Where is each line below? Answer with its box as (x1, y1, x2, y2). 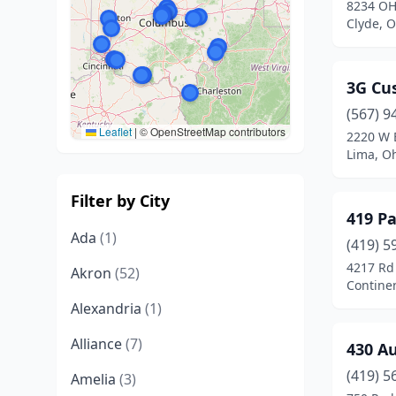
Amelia (71, 369, 119, 389)
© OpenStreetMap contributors (137, 124, 286, 139)
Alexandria (71, 299, 145, 318)
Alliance (71, 334, 126, 354)
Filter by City (71, 190, 170, 211)
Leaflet (96, 124, 132, 139)
